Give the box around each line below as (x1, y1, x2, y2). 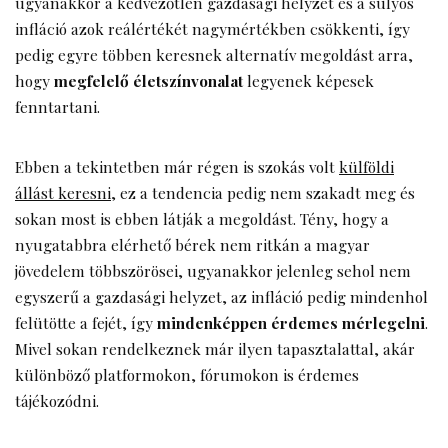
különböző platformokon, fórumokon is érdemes (15, 363, 359, 385)
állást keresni (15, 181, 111, 203)
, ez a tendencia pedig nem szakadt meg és (111, 181, 415, 203)
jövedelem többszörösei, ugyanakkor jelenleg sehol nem (15, 259, 411, 281)
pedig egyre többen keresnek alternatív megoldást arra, (15, 43, 413, 65)
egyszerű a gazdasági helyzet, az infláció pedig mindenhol (15, 285, 428, 307)
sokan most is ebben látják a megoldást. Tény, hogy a (15, 207, 389, 229)
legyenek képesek (243, 69, 374, 91)
